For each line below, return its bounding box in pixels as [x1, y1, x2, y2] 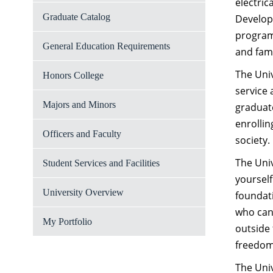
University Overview [43, 187, 124, 197]
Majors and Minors [43, 99, 116, 110]
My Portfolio [43, 216, 92, 227]
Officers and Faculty [43, 129, 121, 139]
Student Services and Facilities [43, 158, 160, 168]
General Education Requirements [43, 41, 170, 51]
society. [235, 133, 270, 147]
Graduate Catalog [43, 12, 110, 22]
